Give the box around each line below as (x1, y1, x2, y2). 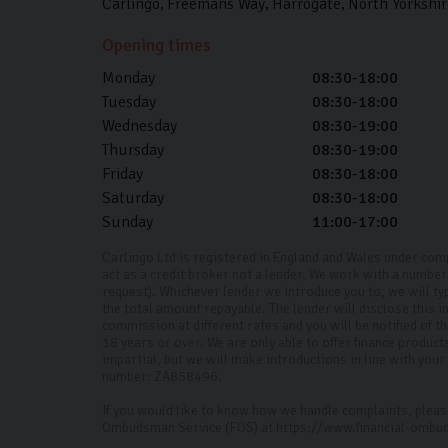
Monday (102, 68, 155, 89)
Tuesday (102, 92, 156, 113)
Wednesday (102, 116, 177, 137)
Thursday (102, 140, 164, 161)
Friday (102, 164, 143, 185)
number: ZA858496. (102, 368, 222, 386)
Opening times (102, 34, 211, 57)
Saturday (102, 188, 164, 209)
